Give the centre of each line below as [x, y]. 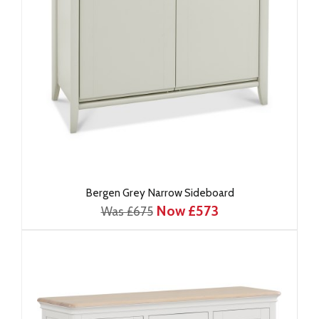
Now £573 [187, 211]
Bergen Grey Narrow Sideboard [159, 193]
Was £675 [127, 211]
